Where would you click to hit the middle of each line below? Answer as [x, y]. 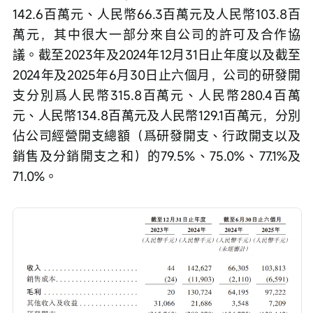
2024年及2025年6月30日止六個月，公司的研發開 [156, 75]
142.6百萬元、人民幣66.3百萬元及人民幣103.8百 [156, 14]
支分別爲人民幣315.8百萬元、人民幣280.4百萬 [156, 95]
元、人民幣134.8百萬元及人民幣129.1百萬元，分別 [156, 116]
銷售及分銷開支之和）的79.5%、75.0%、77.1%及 [156, 156]
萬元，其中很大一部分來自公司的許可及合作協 [156, 35]
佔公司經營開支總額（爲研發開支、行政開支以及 [156, 136]
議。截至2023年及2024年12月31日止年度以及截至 [156, 55]
